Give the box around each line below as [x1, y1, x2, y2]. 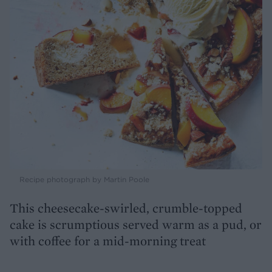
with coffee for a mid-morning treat [10, 233, 206, 250]
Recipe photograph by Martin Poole [19, 175, 149, 185]
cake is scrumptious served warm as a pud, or [10, 216, 262, 233]
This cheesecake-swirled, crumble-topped [10, 200, 242, 217]
